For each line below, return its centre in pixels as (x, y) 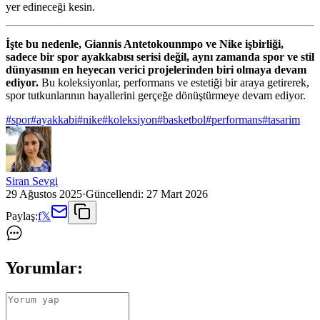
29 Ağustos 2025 (44, 194)
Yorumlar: (44, 267)
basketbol (184, 119)
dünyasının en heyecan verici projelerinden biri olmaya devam (156, 69)
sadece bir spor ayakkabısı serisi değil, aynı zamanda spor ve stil (160, 56)
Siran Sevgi (32, 181)
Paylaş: (22, 216)
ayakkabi (57, 119)
